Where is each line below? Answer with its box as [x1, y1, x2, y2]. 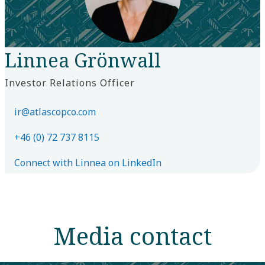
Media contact [53, 219, 212, 252]
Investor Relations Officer [5, 76, 135, 89]
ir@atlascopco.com [14, 105, 96, 118]
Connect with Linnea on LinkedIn [14, 156, 161, 169]
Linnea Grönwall [5, 47, 161, 73]
